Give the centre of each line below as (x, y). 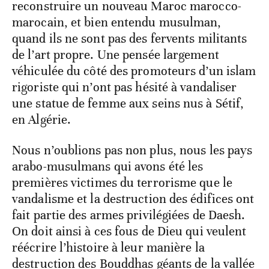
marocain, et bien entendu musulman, (117, 22)
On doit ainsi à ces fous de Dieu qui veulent (129, 231)
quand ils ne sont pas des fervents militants (130, 38)
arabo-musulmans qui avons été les (108, 166)
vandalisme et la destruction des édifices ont (133, 198)
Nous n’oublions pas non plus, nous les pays (132, 150)
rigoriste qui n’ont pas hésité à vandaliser (125, 87)
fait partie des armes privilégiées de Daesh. (129, 215)
